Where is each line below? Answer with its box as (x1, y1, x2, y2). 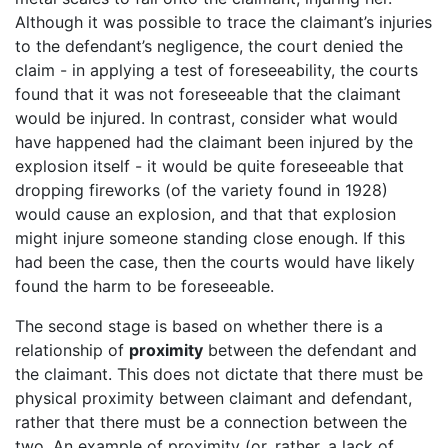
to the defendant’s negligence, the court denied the (15, 35, 403, 56)
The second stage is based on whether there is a (15, 315, 383, 336)
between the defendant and (203, 339, 417, 360)
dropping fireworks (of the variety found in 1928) (15, 179, 388, 200)
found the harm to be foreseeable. (15, 275, 274, 296)
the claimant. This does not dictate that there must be (15, 363, 423, 384)
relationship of (15, 339, 129, 360)
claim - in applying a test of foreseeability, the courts (15, 59, 418, 80)
